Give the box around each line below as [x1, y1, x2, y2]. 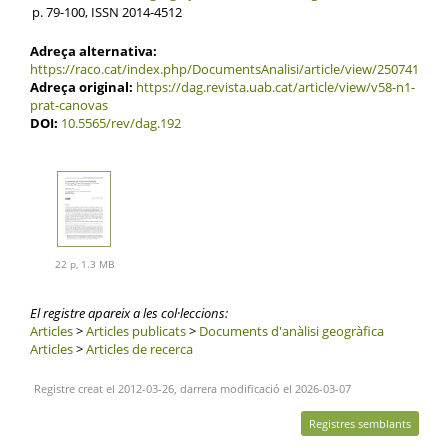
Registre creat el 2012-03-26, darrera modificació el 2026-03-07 [30, 381, 351, 397]
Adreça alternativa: [29, 41, 157, 60]
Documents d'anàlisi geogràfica [198, 322, 384, 341]
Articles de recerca [85, 340, 193, 359]
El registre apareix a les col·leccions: [29, 304, 228, 323]
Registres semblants [308, 416, 411, 432]
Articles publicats [85, 322, 186, 341]
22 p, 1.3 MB [54, 256, 114, 271]
